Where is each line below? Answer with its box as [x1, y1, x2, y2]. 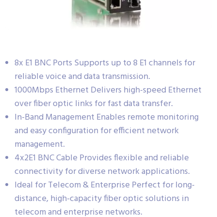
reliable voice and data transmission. [15, 69, 150, 84]
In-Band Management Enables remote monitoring [15, 110, 199, 124]
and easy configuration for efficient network [15, 124, 179, 138]
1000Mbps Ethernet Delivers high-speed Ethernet [15, 83, 201, 97]
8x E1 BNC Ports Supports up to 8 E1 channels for [15, 56, 195, 70]
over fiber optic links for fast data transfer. [15, 96, 173, 111]
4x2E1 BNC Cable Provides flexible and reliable [15, 151, 189, 165]
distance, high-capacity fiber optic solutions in [15, 191, 189, 206]
